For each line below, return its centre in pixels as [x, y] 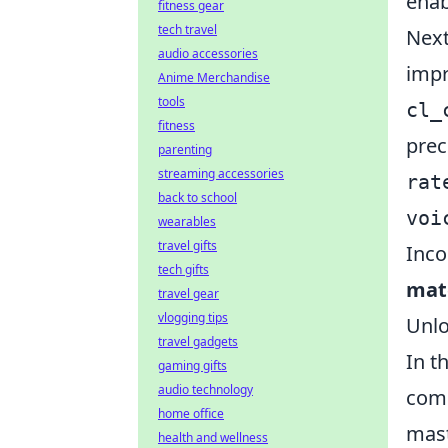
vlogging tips [193, 317]
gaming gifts [192, 365]
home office [191, 413]
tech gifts [183, 269]
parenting [185, 149]
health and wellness [213, 437]
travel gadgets [198, 341]
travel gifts [187, 245]
